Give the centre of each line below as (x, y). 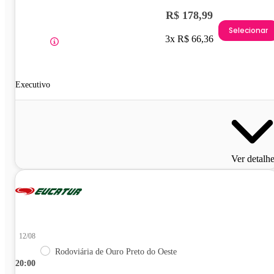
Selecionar (248, 31)
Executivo (33, 84)
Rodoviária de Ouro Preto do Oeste (116, 251)
